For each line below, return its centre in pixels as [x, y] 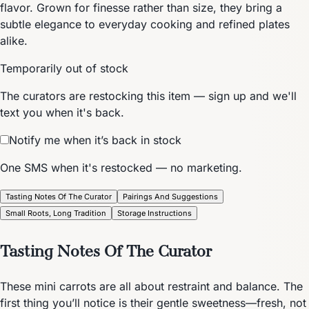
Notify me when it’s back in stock [95, 140]
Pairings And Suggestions [170, 196]
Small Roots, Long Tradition [56, 213]
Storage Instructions [154, 213]
